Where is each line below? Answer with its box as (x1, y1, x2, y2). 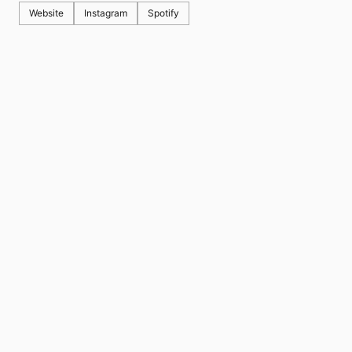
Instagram (84, 7, 127, 20)
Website (29, 7, 64, 20)
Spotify (148, 7, 179, 20)
